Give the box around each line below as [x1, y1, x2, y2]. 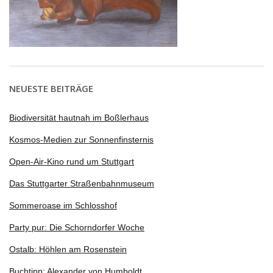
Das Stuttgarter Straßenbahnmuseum [9, 178, 154, 188]
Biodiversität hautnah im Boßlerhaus [9, 112, 149, 122]
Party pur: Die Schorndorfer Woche [9, 222, 144, 232]
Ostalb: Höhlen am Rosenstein [9, 244, 127, 254]
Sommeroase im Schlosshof [9, 200, 117, 210]
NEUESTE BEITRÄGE [9, 82, 93, 94]
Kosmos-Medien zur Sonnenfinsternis [9, 134, 154, 144]
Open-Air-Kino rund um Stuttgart [9, 156, 134, 166]
